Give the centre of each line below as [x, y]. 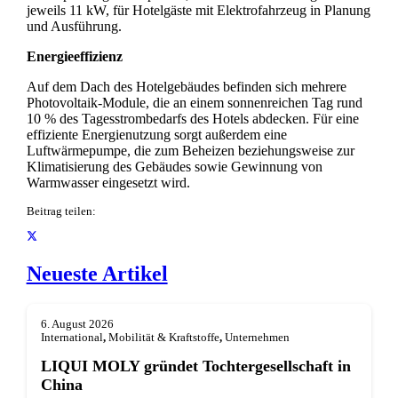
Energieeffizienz [74, 57]
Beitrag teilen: [61, 212]
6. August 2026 [77, 324]
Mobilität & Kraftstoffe [163, 337]
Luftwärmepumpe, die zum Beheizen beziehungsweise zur [190, 151]
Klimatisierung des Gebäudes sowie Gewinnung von [174, 167]
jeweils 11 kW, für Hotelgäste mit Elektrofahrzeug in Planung [198, 11]
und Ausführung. [74, 27]
